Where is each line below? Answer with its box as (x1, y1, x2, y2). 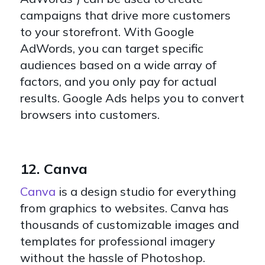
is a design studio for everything (56, 184, 236, 199)
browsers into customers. (20, 107, 160, 122)
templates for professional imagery (20, 234, 215, 249)
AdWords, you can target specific (20, 41, 203, 56)
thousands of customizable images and (20, 217, 239, 232)
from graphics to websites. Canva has (20, 201, 229, 216)
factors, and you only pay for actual (20, 74, 216, 89)
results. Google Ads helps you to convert (20, 91, 244, 106)
